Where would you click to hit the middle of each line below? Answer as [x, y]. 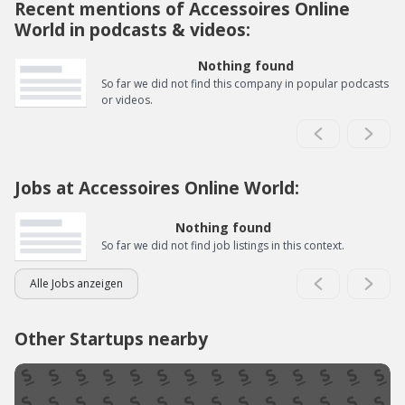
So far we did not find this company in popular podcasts [245, 84]
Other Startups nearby [111, 339]
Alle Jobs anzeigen [76, 284]
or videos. [127, 100]
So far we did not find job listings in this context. [223, 246]
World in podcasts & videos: [132, 30]
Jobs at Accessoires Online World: [157, 188]
